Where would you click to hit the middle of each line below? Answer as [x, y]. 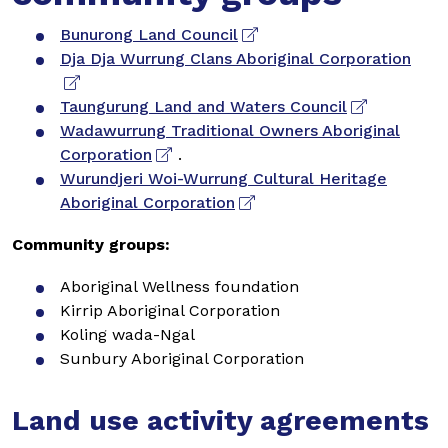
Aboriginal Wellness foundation [179, 286]
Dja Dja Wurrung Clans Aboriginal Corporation [235, 58]
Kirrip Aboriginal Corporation [170, 310]
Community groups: [91, 244]
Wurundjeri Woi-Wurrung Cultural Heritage [223, 178]
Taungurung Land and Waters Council [203, 106]
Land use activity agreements [220, 420]
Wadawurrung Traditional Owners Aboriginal [230, 130]
